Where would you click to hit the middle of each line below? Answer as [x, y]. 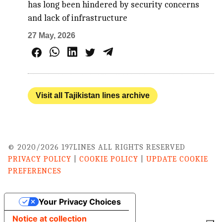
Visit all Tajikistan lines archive [93, 96]
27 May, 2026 [52, 36]
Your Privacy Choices [80, 202]
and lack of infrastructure [78, 18]
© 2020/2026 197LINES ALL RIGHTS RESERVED [97, 147]
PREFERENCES [35, 171]
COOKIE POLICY [109, 159]
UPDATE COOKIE [177, 159]
